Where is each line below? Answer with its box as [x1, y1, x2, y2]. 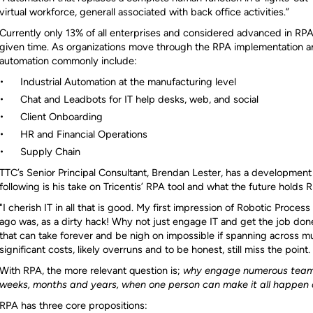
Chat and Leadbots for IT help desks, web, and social [20, 93, 259, 105]
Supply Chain [20, 145, 80, 158]
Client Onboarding [20, 110, 103, 123]
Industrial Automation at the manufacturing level [20, 75, 236, 88]
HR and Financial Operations [20, 128, 147, 140]
